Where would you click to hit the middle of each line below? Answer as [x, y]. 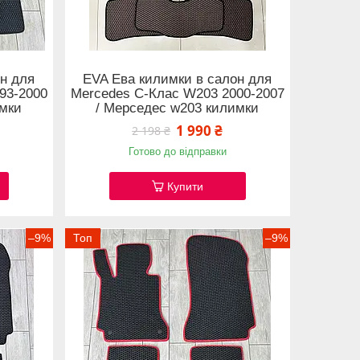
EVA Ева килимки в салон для [178, 79]
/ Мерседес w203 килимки [178, 108]
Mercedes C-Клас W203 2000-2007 [177, 93]
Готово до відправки [177, 152]
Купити [185, 187]
